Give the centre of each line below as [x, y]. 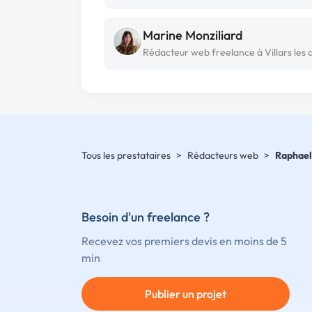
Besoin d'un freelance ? [146, 217]
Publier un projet [185, 294]
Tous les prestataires [126, 155]
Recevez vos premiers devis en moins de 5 [184, 241]
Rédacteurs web [223, 155]
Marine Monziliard [193, 35]
